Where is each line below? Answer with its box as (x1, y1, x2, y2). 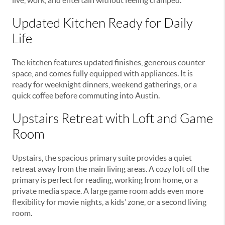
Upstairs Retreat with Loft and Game (12, 111, 213, 126)
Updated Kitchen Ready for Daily (12, 16, 193, 30)
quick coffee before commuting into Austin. (12, 90, 160, 100)
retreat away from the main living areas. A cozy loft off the (12, 164, 209, 173)
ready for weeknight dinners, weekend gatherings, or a (12, 79, 197, 89)
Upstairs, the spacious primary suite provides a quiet (12, 153, 192, 162)
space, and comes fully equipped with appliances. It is (12, 68, 193, 78)
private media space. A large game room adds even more (12, 186, 203, 195)
